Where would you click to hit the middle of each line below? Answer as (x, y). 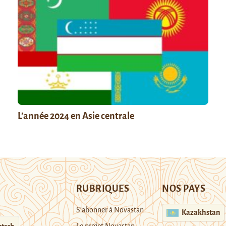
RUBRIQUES (103, 188)
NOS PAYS (184, 188)
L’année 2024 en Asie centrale (76, 116)
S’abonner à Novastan (110, 210)
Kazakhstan (201, 212)
